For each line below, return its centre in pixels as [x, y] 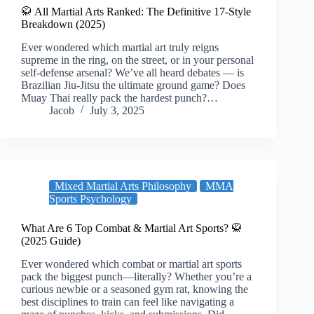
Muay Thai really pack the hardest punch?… [120, 97]
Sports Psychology [90, 198]
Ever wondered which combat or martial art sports [131, 264]
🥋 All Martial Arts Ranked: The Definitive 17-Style [136, 12]
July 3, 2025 [117, 110]
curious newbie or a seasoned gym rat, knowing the [135, 289]
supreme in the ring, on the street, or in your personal [137, 60]
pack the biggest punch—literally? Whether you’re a [136, 276]
